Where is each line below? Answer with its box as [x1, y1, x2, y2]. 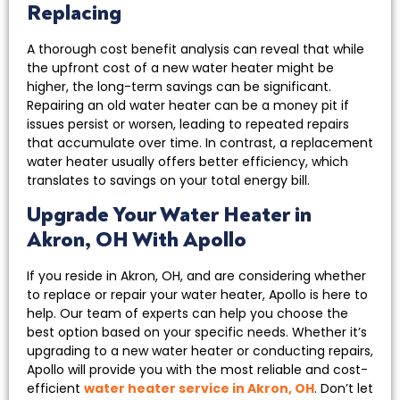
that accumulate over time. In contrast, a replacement [27, 134, 373, 153]
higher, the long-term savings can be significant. [27, 78, 331, 96]
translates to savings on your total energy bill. [27, 171, 310, 190]
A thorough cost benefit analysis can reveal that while [27, 40, 364, 59]
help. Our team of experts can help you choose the [27, 304, 348, 323]
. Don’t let [314, 379, 373, 398]
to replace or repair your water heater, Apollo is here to [27, 286, 368, 304]
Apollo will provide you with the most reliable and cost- [27, 361, 368, 379]
